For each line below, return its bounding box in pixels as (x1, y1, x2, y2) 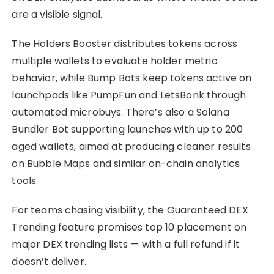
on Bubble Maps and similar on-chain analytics (12, 156, 240, 171)
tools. (12, 173, 39, 188)
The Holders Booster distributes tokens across (12, 36, 238, 51)
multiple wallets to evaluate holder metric (12, 53, 218, 68)
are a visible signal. (12, 7, 103, 21)
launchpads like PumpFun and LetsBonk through (12, 87, 246, 102)
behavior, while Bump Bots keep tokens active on (12, 70, 252, 85)
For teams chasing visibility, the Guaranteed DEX (12, 202, 248, 217)
